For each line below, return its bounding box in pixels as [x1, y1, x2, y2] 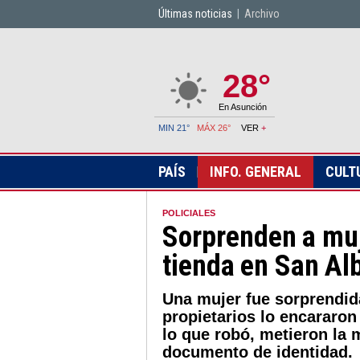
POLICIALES [162, 208, 215, 218]
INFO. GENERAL [210, 163, 301, 180]
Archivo [244, 7, 280, 20]
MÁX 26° [197, 123, 231, 133]
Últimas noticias [158, 7, 232, 20]
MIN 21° [158, 123, 190, 133]
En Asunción [219, 102, 267, 112]
